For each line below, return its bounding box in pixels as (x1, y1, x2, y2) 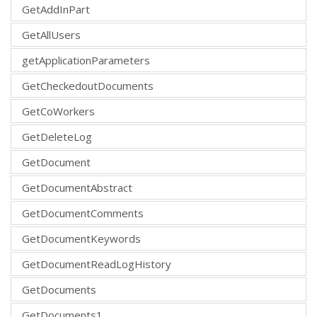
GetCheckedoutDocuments (22, 78, 154, 93)
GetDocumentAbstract (22, 180, 132, 195)
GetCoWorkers (22, 103, 95, 118)
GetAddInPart (22, 1, 90, 16)
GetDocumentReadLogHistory (22, 256, 171, 271)
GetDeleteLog (22, 129, 92, 144)
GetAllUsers (22, 27, 81, 42)
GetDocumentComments (22, 205, 144, 220)
